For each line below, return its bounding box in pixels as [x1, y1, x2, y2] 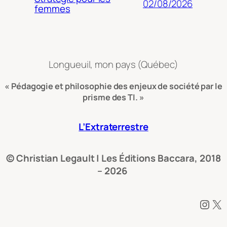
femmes [34, 2, 70, 16]
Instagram [198, 195, 208, 212]
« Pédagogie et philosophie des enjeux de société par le [5, 80, 222, 92]
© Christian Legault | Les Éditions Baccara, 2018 [6, 151, 221, 165]
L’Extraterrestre [79, 120, 148, 133]
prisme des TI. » [83, 91, 144, 103]
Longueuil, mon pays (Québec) [49, 58, 178, 71]
